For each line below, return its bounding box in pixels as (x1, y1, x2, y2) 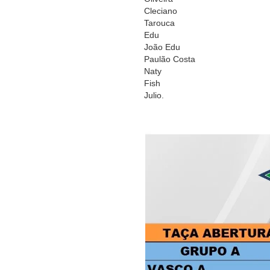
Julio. (144, 90, 164, 101)
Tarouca (144, 18, 175, 28)
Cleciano (144, 6, 177, 16)
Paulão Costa (144, 54, 195, 64)
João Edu (144, 42, 180, 52)
